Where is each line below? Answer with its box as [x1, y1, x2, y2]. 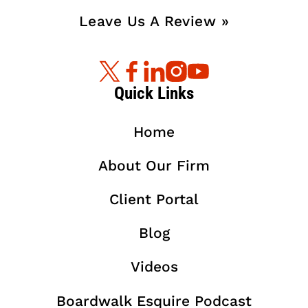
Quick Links [114, 82, 194, 103]
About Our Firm [98, 156, 210, 174]
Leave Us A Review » [78, 12, 229, 30]
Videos [130, 258, 178, 276]
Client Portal [109, 190, 199, 208]
